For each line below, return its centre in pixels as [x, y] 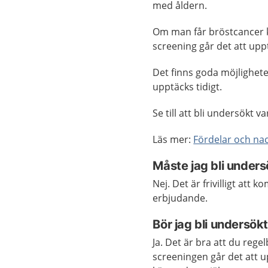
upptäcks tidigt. [188, 87]
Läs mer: [173, 139]
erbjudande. [180, 198]
